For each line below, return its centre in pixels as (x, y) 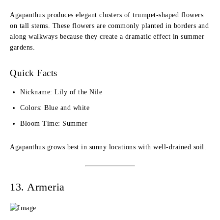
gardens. (22, 47)
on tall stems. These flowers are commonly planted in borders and (109, 26)
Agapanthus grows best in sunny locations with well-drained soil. (108, 147)
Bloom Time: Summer (54, 124)
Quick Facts (34, 73)
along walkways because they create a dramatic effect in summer (107, 37)
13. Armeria (37, 187)
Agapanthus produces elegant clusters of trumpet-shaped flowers (107, 15)
